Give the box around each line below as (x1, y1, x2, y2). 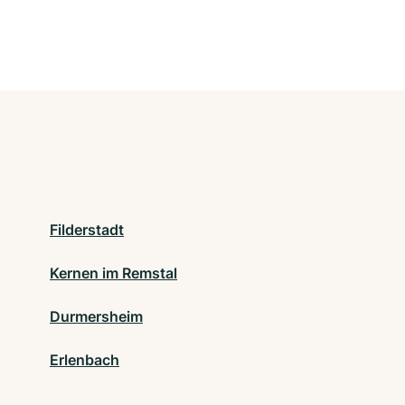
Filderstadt (50, 221, 124, 240)
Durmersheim (50, 307, 143, 326)
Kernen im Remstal (50, 264, 177, 283)
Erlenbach (50, 351, 119, 370)
